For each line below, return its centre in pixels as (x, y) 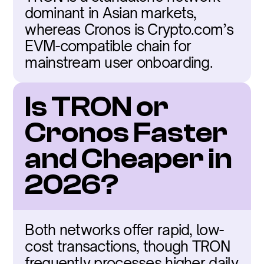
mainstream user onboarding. (119, 62)
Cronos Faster (126, 133)
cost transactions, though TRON (127, 246)
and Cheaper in (129, 159)
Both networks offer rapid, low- (124, 230)
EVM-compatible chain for (108, 46)
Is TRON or (97, 107)
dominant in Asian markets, (111, 13)
